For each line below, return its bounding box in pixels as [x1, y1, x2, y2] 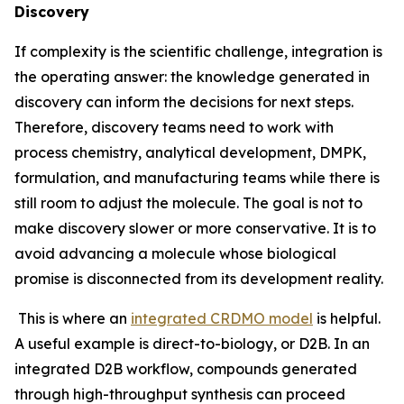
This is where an [14, 309, 131, 327]
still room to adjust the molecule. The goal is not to [14, 194, 363, 212]
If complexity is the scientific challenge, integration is [14, 42, 382, 60]
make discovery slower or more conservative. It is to [14, 219, 376, 237]
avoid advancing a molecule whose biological [14, 244, 336, 262]
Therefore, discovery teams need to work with [14, 118, 334, 136]
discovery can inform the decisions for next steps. [14, 93, 353, 111]
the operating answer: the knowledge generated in [14, 68, 370, 86]
